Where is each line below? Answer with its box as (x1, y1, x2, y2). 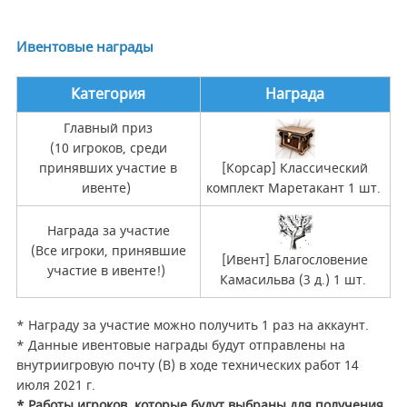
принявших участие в (39, 159, 178, 179)
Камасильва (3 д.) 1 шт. (220, 271, 371, 291)
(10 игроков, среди (49, 139, 167, 159)
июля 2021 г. (15, 376, 99, 396)
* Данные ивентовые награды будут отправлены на (15, 336, 345, 356)
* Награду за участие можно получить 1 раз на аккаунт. (15, 316, 372, 336)
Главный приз (64, 119, 154, 139)
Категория (71, 84, 146, 106)
